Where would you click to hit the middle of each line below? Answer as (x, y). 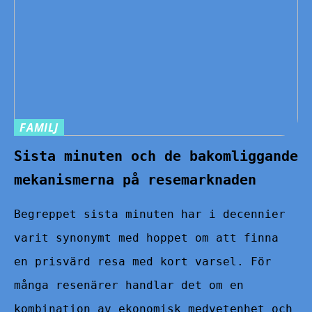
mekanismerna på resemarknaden (135, 179)
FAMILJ (39, 127)
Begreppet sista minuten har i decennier (150, 214)
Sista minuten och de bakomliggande (156, 156)
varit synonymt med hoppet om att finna (146, 237)
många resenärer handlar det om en (129, 285)
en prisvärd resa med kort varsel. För (143, 261)
